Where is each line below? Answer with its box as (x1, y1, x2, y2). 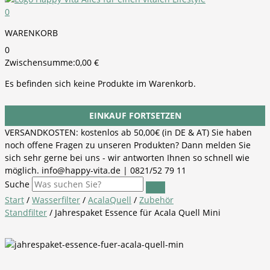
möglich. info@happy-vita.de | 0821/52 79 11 (5, 164, 186, 176)
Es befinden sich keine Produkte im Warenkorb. (5, 78, 196, 89)
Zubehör (139, 193, 174, 206)
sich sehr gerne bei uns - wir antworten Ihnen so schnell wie (5, 151, 250, 163)
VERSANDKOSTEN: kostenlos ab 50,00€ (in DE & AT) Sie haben (5, 126, 252, 138)
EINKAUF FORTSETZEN (89, 109, 181, 121)
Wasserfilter (32, 193, 80, 206)
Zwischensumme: (5, 57, 75, 68)
